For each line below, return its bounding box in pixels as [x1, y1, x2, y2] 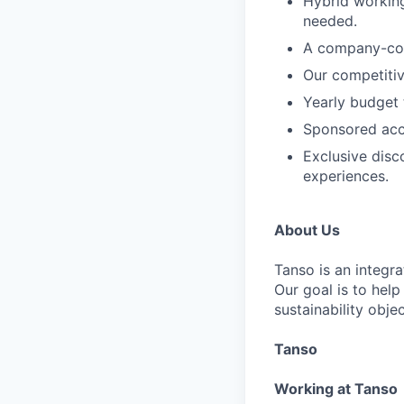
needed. [303, 12, 357, 30]
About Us [274, 221, 340, 239]
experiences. [303, 167, 389, 185]
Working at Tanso [274, 380, 398, 398]
